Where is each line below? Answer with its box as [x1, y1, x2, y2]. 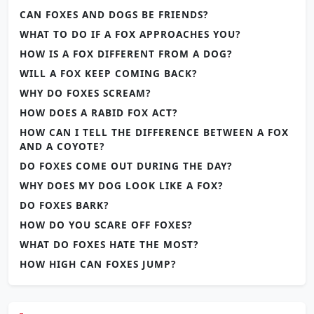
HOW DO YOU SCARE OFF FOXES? [20, 217, 192, 231]
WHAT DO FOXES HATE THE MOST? [20, 237, 198, 251]
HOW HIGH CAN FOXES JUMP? [20, 257, 176, 271]
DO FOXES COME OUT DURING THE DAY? [20, 158, 232, 172]
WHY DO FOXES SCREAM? [20, 86, 151, 100]
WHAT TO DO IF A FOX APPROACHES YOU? [20, 27, 240, 41]
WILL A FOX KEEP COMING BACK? [20, 66, 197, 80]
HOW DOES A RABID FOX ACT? [20, 105, 177, 119]
